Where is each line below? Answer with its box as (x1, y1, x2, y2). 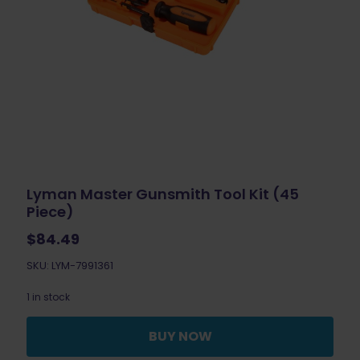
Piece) (27, 201, 74, 222)
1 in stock (27, 289, 70, 304)
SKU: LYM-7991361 (27, 257, 113, 273)
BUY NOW (148, 326, 212, 346)
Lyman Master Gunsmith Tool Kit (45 (27, 183, 299, 204)
